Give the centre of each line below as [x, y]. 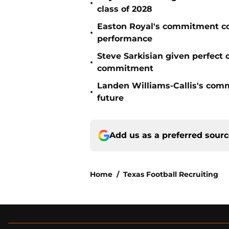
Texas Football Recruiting [171, 175]
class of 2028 [125, 9]
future [110, 98]
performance [125, 39]
